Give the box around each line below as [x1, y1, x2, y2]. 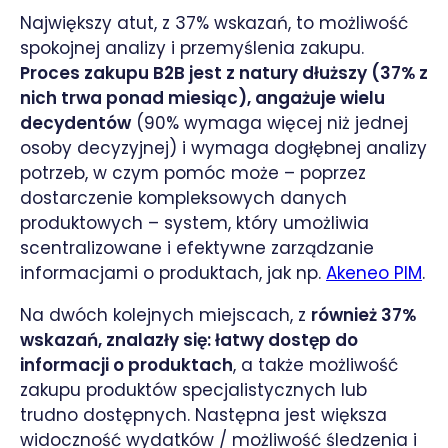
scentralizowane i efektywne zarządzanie [20, 235, 374, 260]
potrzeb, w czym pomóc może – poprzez [20, 160, 366, 185]
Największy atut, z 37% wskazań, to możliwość [20, 10, 408, 35]
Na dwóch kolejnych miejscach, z [20, 302, 311, 327]
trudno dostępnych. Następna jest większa [20, 402, 387, 427]
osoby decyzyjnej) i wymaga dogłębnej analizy [20, 135, 427, 160]
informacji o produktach [20, 352, 233, 377]
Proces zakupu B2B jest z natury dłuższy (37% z [20, 60, 428, 85]
